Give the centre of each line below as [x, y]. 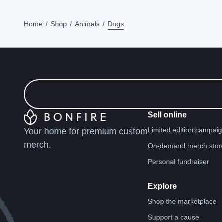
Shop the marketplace [182, 201]
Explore [162, 186]
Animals [87, 24]
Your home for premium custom [86, 131]
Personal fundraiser [178, 161]
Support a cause [173, 217]
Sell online [167, 114]
